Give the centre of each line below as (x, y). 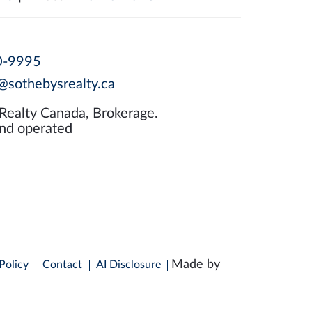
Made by (194, 264)
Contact (62, 264)
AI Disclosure (128, 264)
